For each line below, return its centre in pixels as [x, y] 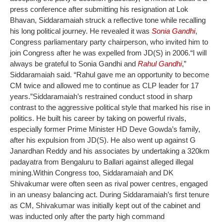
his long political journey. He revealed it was [81, 31]
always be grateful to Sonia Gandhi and [74, 63]
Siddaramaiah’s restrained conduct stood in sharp [112, 96]
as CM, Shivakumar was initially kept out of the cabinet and [105, 205]
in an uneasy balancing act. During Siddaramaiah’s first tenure [110, 194]
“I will [198, 53]
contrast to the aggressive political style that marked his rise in [110, 107]
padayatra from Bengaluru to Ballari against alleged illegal [102, 162]
